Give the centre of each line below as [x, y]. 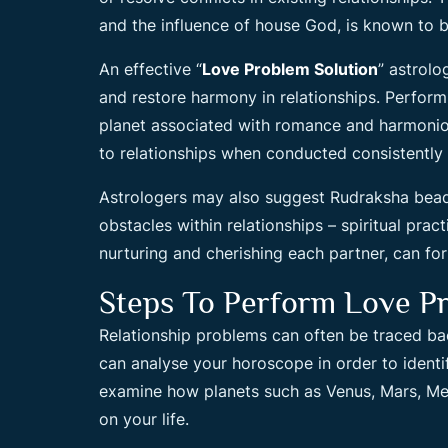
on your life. [144, 419]
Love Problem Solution [290, 69]
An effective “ [150, 69]
